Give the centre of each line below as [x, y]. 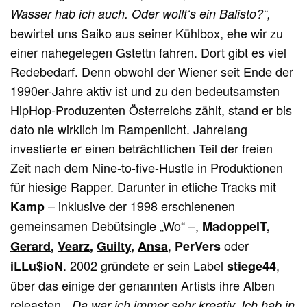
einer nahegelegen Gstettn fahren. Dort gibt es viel [149, 52]
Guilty [114, 246]
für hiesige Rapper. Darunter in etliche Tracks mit [144, 186]
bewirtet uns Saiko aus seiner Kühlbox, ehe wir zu [147, 33]
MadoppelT [235, 226]
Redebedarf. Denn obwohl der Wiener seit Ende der [152, 71]
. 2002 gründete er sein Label [145, 265]
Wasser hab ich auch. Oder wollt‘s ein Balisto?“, [141, 13]
